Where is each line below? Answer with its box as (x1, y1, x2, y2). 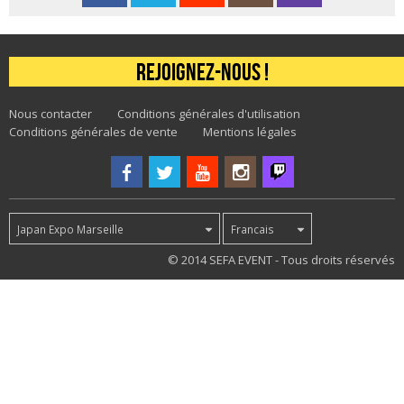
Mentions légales (203, 123, 297, 140)
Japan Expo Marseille (17, 221, 124, 236)
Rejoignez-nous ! (135, 59, 269, 86)
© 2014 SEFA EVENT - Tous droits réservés (165, 251, 395, 268)
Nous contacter (9, 105, 92, 122)
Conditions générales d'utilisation (117, 105, 300, 122)
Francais (231, 221, 275, 236)
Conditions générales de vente (9, 123, 178, 140)
